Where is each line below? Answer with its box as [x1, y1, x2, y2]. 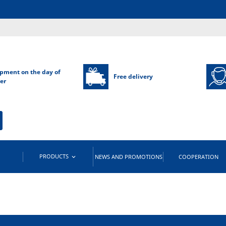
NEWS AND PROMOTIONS [94, 153, 162, 161]
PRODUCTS [39, 152, 70, 160]
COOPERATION [179, 153, 219, 161]
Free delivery [113, 72, 153, 81]
